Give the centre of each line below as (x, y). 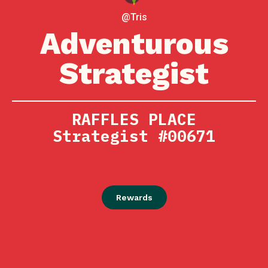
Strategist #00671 (134, 136)
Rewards (134, 197)
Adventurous (134, 43)
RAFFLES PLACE (134, 119)
